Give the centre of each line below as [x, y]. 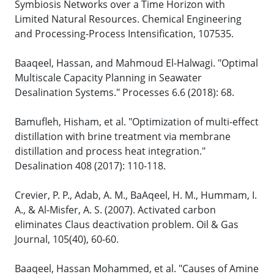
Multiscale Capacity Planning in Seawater [108, 78]
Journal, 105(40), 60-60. [67, 239]
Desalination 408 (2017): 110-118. [90, 166]
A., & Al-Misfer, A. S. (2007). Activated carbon [115, 210]
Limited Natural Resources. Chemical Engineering [128, 19]
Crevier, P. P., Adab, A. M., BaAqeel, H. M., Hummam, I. [136, 195]
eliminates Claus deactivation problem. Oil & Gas [127, 225]
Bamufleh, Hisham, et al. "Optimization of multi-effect [137, 122]
